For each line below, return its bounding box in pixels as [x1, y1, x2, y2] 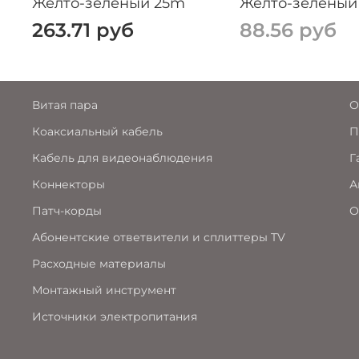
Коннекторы [32, 177, 105, 192]
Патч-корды [32, 204, 102, 219]
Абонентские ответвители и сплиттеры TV [32, 230, 285, 245]
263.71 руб [32, 18, 134, 42]
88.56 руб [239, 18, 337, 42]
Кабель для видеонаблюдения [32, 151, 212, 166]
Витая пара [32, 98, 98, 113]
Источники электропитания [32, 309, 197, 325]
